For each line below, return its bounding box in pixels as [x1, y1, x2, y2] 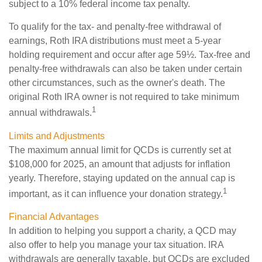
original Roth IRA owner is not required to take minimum [9, 92, 239, 102]
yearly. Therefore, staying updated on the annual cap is [9, 173, 235, 183]
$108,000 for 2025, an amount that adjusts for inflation [9, 158, 230, 169]
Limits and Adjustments [9, 130, 105, 141]
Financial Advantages [9, 211, 99, 222]
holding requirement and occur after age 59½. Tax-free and [9, 50, 250, 60]
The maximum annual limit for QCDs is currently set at [9, 144, 231, 155]
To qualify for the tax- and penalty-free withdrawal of [9, 22, 221, 32]
